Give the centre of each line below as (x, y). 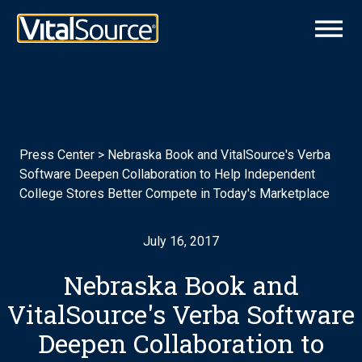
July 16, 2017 (181, 241)
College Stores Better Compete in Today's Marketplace (175, 194)
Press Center (57, 155)
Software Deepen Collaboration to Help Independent (167, 174)
